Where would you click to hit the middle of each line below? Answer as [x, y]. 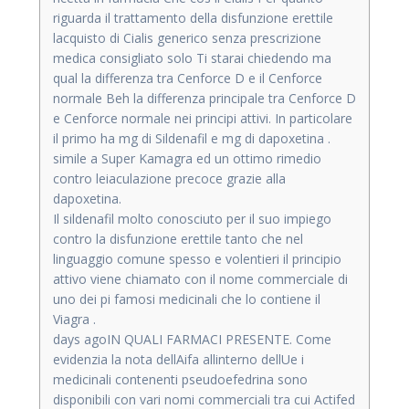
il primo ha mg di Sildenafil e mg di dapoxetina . [192, 138]
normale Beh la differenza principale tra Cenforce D [204, 98]
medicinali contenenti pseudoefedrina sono [180, 379]
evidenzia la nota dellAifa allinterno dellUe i [178, 359]
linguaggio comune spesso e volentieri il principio [197, 258]
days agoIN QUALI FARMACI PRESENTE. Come [192, 339]
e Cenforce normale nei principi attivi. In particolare [203, 118]
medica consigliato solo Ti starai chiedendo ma [192, 58]
